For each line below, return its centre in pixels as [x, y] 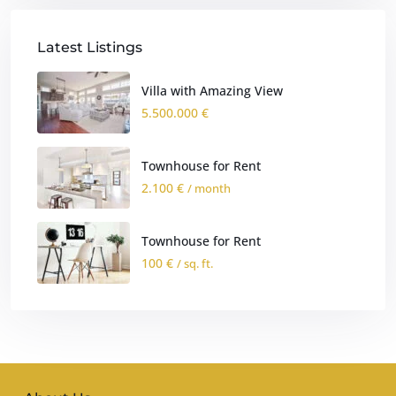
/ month [209, 189]
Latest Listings [90, 47]
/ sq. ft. [195, 264]
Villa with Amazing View [212, 91]
